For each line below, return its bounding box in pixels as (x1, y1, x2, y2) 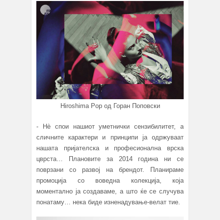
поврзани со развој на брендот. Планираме (36, 166, 184, 174)
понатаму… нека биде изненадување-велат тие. (36, 198, 180, 206)
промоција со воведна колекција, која (36, 177, 184, 185)
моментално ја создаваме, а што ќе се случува (36, 188, 184, 195)
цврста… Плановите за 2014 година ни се (36, 155, 184, 163)
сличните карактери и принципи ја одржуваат (36, 134, 184, 141)
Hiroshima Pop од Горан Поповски (60, 102, 160, 110)
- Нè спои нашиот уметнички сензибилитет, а (36, 123, 184, 131)
